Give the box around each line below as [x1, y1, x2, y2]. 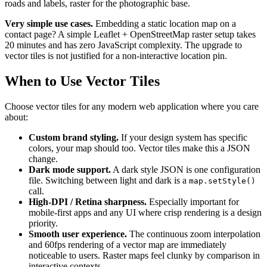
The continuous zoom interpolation [127, 228, 260, 239]
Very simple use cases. [5, 18, 93, 29]
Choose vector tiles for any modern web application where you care [5, 101, 259, 111]
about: [5, 111, 28, 122]
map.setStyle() [189, 176, 256, 185]
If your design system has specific [119, 132, 247, 142]
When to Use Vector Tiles [5, 73, 160, 89]
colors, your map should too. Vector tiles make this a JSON [29, 142, 250, 153]
